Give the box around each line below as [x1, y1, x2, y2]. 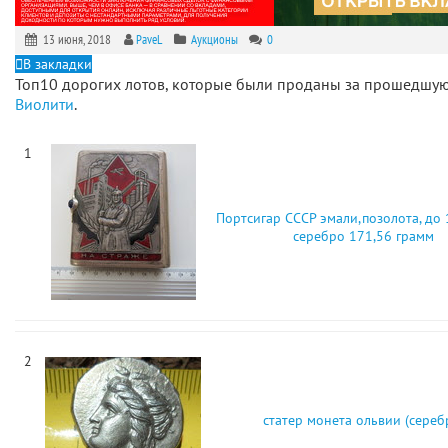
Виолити [15, 94, 74, 114]
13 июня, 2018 [39, 31, 120, 48]
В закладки [23, 55, 92, 73]
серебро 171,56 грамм [293, 227, 434, 245]
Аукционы [191, 31, 239, 48]
